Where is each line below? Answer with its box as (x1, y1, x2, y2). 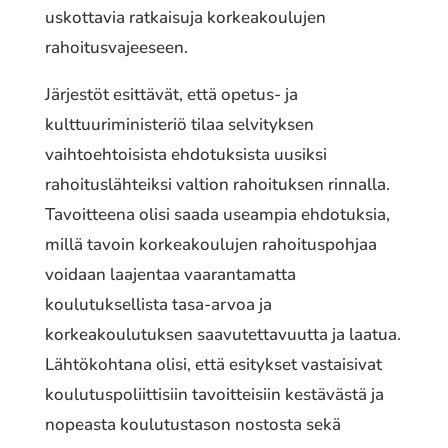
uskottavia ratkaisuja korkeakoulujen (44, 5, 326, 29)
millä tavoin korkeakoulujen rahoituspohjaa (44, 232, 377, 256)
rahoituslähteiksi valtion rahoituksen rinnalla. (44, 172, 390, 196)
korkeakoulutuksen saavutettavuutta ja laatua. (44, 322, 401, 346)
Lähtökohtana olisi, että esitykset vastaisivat (44, 352, 382, 376)
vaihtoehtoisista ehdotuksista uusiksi (44, 142, 327, 166)
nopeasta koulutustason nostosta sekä (44, 412, 341, 436)
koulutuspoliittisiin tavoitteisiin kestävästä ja (44, 382, 384, 406)
